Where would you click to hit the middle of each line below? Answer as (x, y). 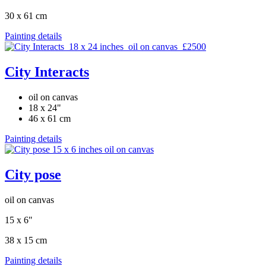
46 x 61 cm (50, 118)
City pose (33, 174)
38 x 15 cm (26, 240)
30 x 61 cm (26, 16)
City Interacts (47, 72)
